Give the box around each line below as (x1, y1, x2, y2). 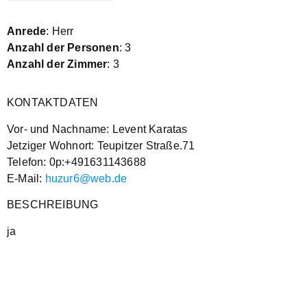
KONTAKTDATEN (7, 97, 99, 109)
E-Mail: (7, 172, 45, 184)
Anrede (7, 25, 47, 38)
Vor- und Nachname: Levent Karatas (7, 123, 188, 135)
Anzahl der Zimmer (7, 58, 108, 71)
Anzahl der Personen (7, 42, 119, 54)
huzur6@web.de (45, 172, 127, 184)
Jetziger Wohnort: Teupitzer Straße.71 (7, 139, 195, 151)
